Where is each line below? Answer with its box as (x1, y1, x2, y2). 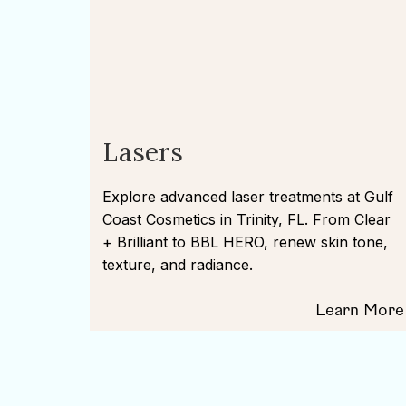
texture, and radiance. (102, 256, 254, 274)
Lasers (102, 136, 184, 169)
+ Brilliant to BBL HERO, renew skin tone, (102, 233, 389, 251)
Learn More (314, 300, 404, 321)
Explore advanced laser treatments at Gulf (102, 188, 394, 206)
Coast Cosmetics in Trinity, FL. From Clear (102, 210, 391, 228)
